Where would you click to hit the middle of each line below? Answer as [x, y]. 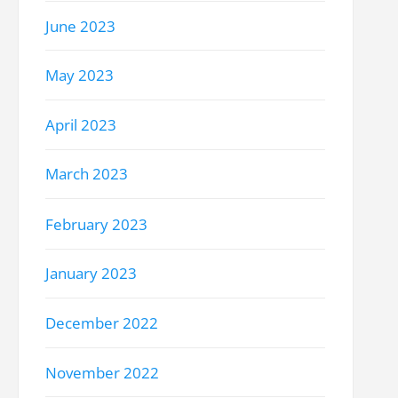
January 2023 [92, 274]
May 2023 [80, 76]
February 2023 [97, 224]
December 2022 [102, 323]
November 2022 [103, 373]
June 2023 [81, 26]
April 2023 [81, 125]
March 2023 [87, 174]
